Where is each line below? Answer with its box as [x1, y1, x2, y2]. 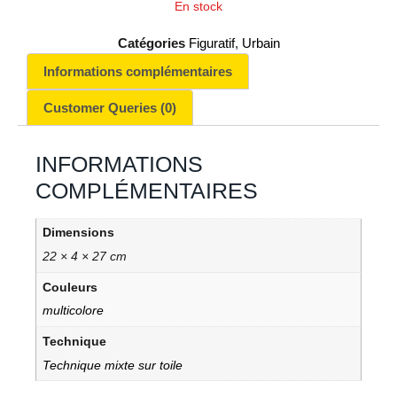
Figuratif [188, 35, 235, 51]
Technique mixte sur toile [42, 358, 183, 372]
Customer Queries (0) [43, 99, 176, 115]
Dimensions [42, 226, 114, 240]
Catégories [117, 35, 185, 51]
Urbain [241, 35, 280, 51]
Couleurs [42, 280, 97, 294]
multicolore [42, 304, 104, 318]
